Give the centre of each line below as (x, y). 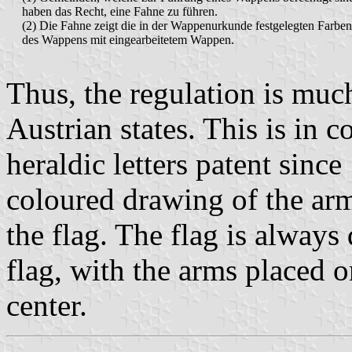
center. (47, 306)
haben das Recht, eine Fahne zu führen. (120, 12)
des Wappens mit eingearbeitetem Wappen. (128, 40)
